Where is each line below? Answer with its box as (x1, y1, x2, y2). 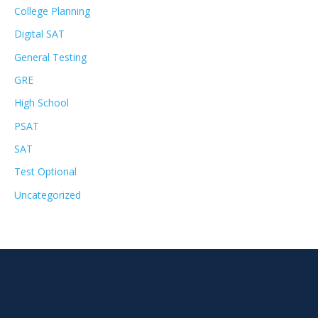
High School (14, 96, 69, 110)
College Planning (14, 4, 90, 18)
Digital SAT (14, 27, 65, 41)
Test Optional (14, 165, 77, 179)
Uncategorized (14, 187, 81, 202)
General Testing (14, 50, 87, 64)
